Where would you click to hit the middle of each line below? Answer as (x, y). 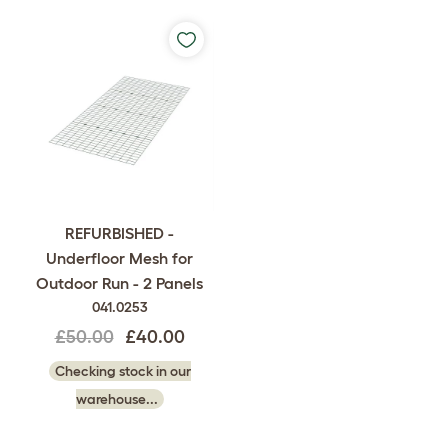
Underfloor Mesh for (119, 258)
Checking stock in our (122, 371)
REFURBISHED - (119, 233)
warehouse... (116, 399)
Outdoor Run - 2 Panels (119, 283)
